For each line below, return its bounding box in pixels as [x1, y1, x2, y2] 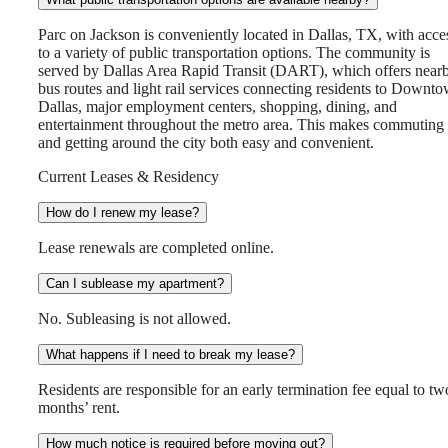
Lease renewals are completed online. [38, 239, 274, 257]
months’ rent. [38, 399, 120, 417]
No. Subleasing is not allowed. [38, 310, 231, 328]
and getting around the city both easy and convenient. [38, 134, 374, 152]
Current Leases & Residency [38, 168, 219, 186]
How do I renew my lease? [46, 205, 199, 221]
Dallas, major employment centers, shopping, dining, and [38, 98, 397, 116]
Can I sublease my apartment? [46, 276, 224, 292]
